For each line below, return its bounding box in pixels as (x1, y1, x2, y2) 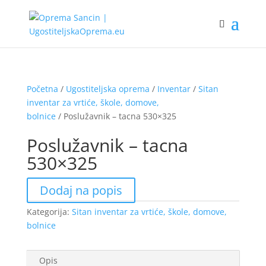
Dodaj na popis (39, 182, 122, 198)
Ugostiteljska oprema (65, 83, 150, 94)
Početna (26, 83, 58, 94)
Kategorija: (26, 206, 72, 217)
